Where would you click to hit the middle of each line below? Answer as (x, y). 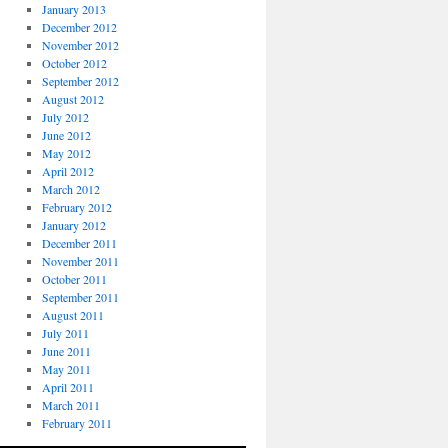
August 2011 (72, 315)
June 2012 (66, 135)
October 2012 (74, 63)
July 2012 (65, 117)
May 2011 (66, 369)
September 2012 (80, 81)
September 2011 (80, 297)
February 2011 (76, 423)
